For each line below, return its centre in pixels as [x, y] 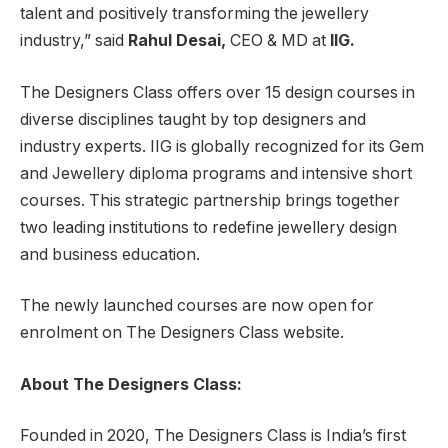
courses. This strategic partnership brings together [210, 200]
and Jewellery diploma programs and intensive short [216, 173]
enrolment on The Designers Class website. [182, 333]
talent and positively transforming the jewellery [194, 14]
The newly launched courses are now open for [197, 306]
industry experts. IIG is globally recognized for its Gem [222, 146]
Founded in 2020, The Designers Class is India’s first [213, 436]
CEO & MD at [278, 41]
